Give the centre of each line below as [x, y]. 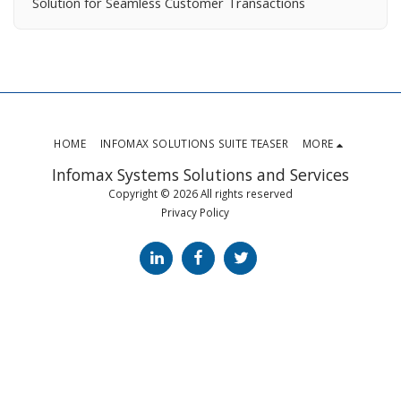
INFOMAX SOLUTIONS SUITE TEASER [194, 143]
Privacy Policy [195, 212]
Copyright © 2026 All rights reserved [200, 193]
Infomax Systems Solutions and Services [200, 174]
